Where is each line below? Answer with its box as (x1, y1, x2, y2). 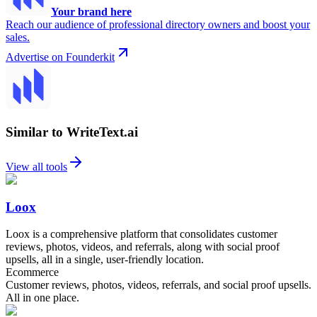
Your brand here (51, 5, 132, 18)
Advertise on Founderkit (6, 50, 115, 63)
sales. (6, 30, 30, 43)
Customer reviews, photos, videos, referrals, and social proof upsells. (6, 279, 311, 292)
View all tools (6, 160, 67, 173)
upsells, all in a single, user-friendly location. (6, 253, 204, 266)
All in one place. (6, 292, 79, 304)
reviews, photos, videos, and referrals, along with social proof (6, 241, 279, 253)
